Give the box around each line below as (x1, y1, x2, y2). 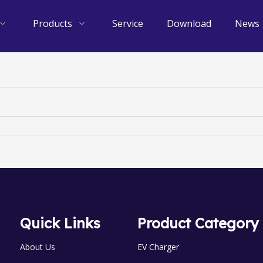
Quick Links (20, 214, 100, 232)
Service (112, 17, 143, 30)
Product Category (137, 214, 259, 232)
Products (32, 17, 72, 30)
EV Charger (137, 241, 179, 252)
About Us (20, 241, 55, 252)
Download (166, 17, 211, 30)
